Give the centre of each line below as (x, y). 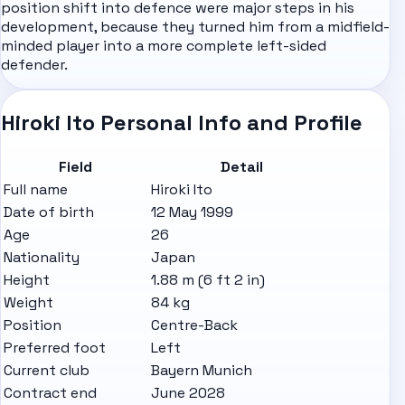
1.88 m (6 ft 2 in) (208, 279)
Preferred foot (55, 347)
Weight (28, 302)
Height (27, 279)
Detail (241, 166)
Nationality (42, 257)
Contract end (50, 392)
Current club (47, 370)
